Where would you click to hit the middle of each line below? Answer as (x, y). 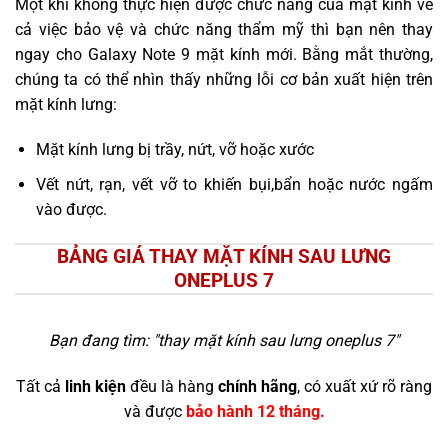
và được (154, 412)
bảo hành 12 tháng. (255, 412)
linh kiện (95, 387)
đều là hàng (172, 387)
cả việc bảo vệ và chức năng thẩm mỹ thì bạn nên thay (224, 29)
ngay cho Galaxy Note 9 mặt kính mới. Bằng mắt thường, (224, 54)
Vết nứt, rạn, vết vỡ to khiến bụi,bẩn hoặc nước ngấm (234, 184)
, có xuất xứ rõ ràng (364, 387)
